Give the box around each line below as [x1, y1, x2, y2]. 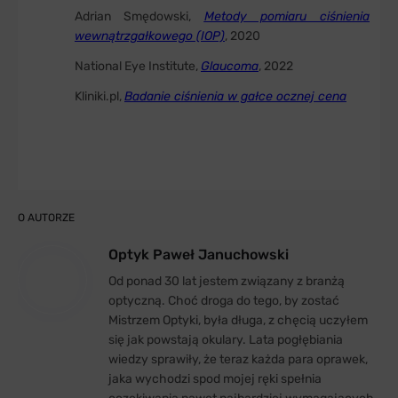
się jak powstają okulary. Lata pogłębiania [108, 332, 343, 348]
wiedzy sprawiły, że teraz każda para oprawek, [108, 352, 368, 368]
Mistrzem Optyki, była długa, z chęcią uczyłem [108, 313, 368, 329]
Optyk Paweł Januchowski [108, 246, 289, 264]
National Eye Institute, [75, 59, 201, 75]
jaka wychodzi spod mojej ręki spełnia [108, 371, 322, 387]
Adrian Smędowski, [75, 9, 204, 25]
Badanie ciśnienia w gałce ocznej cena [124, 89, 346, 105]
